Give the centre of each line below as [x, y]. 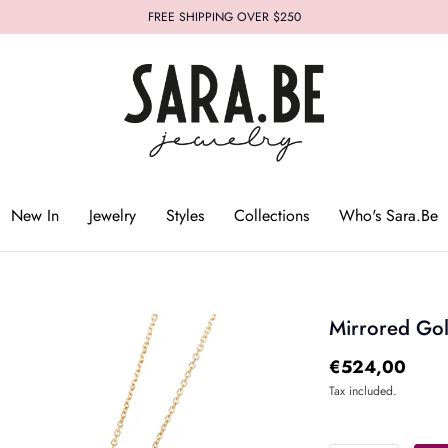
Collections [271, 215]
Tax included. [362, 390]
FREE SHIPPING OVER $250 [224, 16]
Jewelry [112, 215]
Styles [184, 215]
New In [34, 215]
